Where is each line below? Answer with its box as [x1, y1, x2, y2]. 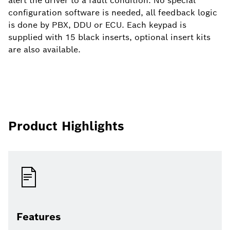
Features [16, 210, 61, 223]
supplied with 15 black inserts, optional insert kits [8, 32, 210, 43]
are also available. [8, 44, 81, 55]
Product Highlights [8, 118, 124, 134]
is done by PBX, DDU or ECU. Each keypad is [8, 20, 186, 30]
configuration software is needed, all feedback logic [8, 7, 217, 18]
